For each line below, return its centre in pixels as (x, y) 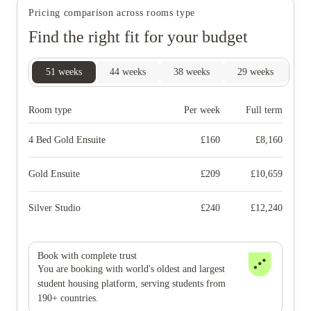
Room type (50, 110)
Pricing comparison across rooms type (112, 12)
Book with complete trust (87, 255)
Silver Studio (54, 208)
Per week (202, 110)
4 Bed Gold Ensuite (67, 140)
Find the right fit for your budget (138, 36)
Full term (264, 110)
